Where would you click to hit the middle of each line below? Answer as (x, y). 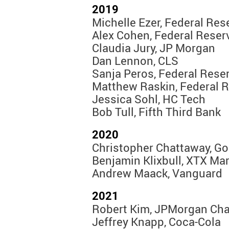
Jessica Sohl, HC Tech (149, 99)
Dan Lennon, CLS (135, 61)
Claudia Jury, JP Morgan (154, 48)
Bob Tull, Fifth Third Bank (156, 112)
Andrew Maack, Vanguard (157, 173)
